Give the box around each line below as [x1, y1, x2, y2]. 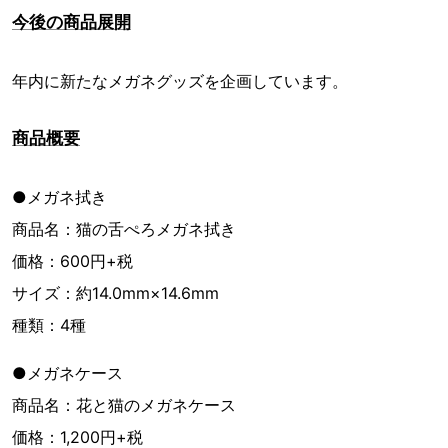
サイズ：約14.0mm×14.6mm [12, 283, 219, 304]
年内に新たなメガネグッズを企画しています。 [12, 71, 348, 92]
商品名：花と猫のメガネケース [12, 395, 236, 416]
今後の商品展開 [12, 12, 131, 33]
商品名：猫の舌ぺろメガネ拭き [12, 219, 236, 240]
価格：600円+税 [12, 251, 133, 272]
